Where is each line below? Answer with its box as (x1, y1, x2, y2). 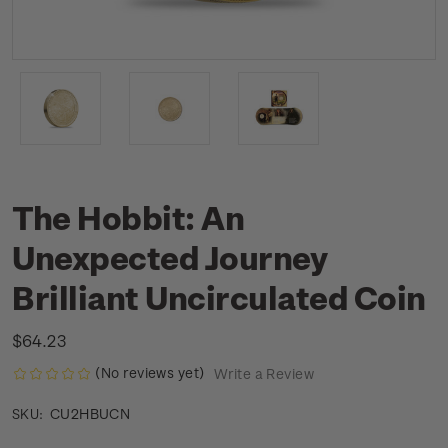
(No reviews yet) (95, 364, 205, 381)
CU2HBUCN (49, 405, 131, 423)
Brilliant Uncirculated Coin (12, 278, 426, 316)
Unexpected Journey (12, 238, 328, 276)
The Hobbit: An (12, 198, 245, 236)
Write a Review (213, 365, 314, 383)
